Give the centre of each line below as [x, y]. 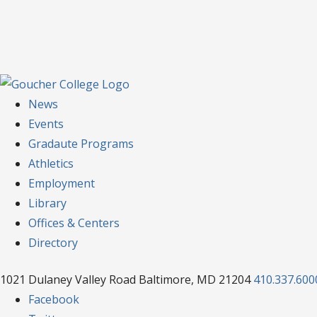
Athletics [51, 163]
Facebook [54, 299]
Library [47, 203]
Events [46, 123]
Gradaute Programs [81, 143]
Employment [62, 183]
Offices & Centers [74, 223]
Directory [53, 242]
